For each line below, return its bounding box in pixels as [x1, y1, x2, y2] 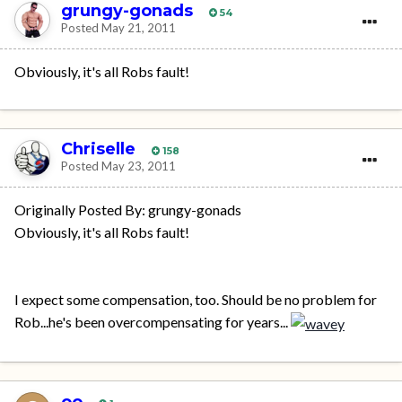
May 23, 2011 [101, 159, 176, 174]
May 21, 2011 [101, 21, 176, 36]
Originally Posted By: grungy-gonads [14, 200, 241, 218]
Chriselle [61, 139, 135, 160]
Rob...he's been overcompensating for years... [14, 312, 291, 330]
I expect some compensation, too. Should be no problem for [14, 290, 377, 308]
